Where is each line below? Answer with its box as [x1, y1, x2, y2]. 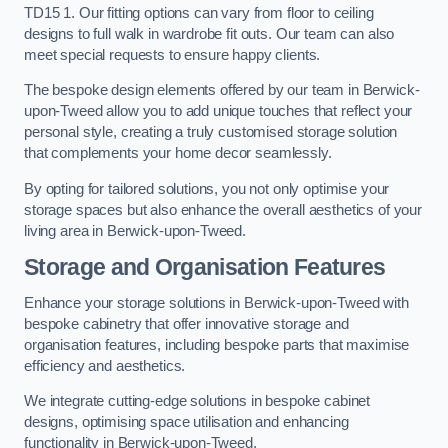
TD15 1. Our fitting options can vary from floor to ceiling [24, 4, 374, 21]
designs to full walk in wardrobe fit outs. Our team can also [24, 25, 395, 42]
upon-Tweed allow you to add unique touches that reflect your [24, 103, 413, 120]
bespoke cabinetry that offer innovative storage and [24, 315, 349, 332]
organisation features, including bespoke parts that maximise [24, 336, 410, 353]
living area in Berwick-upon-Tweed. [24, 222, 247, 239]
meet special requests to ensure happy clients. [24, 46, 321, 63]
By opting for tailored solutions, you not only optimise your [24, 180, 390, 197]
